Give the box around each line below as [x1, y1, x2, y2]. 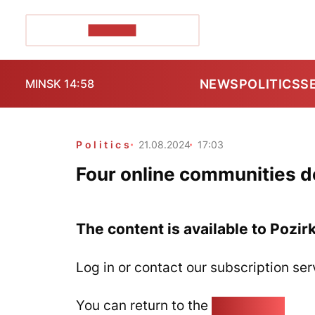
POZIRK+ [88, 24, 136, 36]
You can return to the [76, 297, 212, 314]
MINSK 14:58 [25, 77, 94, 91]
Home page [212, 297, 285, 314]
